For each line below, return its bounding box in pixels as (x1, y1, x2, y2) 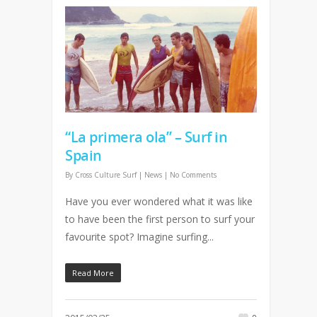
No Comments (170, 169, 217, 180)
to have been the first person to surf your (65, 212, 255, 226)
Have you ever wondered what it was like (65, 194, 253, 208)
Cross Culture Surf (75, 169, 137, 180)
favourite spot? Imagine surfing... (65, 229, 214, 243)
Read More (72, 267, 114, 278)
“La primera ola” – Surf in (65, 127, 227, 146)
